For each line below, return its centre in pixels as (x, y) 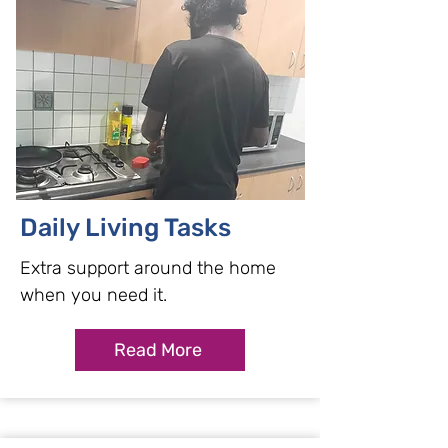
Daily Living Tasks (125, 227)
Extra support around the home (148, 268)
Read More (158, 350)
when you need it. (93, 295)
